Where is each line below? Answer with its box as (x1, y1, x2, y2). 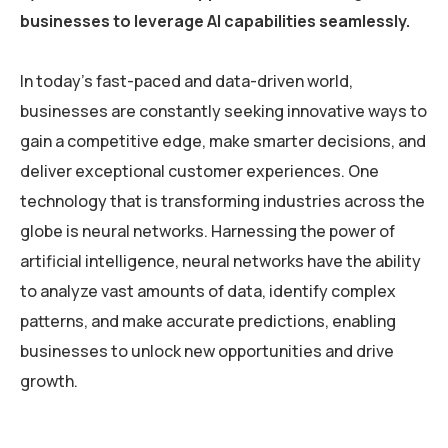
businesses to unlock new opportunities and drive (20, 340, 394, 362)
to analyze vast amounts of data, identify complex (20, 280, 396, 302)
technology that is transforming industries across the (20, 190, 425, 212)
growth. (20, 370, 78, 392)
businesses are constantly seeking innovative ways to (20, 100, 427, 122)
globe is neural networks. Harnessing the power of (20, 220, 395, 242)
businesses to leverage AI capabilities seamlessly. (20, 10, 410, 32)
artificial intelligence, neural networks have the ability (20, 250, 421, 272)
